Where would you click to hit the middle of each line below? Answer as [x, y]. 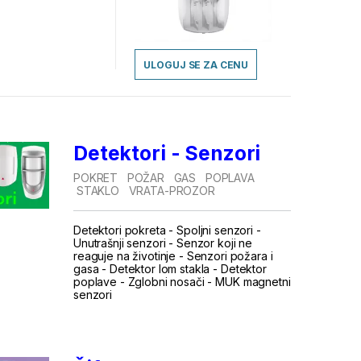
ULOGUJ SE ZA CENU [196, 64]
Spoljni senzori [215, 230]
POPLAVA [230, 177]
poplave [95, 281]
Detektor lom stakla [160, 268]
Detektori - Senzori [167, 153]
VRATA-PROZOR [172, 190]
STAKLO [98, 190]
